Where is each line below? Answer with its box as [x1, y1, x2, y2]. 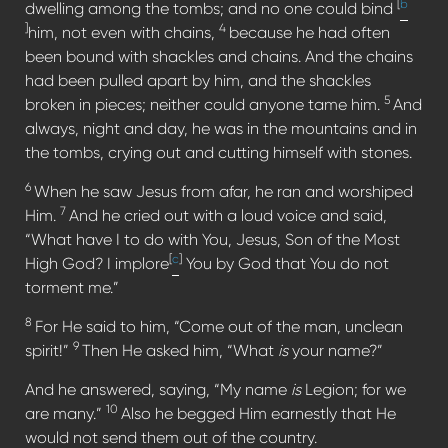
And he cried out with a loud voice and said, [69, 205, 387, 225]
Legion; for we [301, 379, 406, 399]
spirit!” [25, 340, 73, 360]
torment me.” [25, 277, 119, 297]
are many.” [25, 403, 106, 423]
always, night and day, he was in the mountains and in [25, 118, 417, 138]
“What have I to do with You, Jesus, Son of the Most [25, 229, 400, 249]
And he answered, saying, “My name [25, 379, 291, 399]
